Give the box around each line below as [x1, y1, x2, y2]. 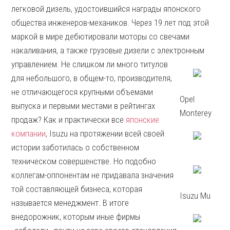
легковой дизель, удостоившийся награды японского [11, 4, 201, 14]
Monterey [180, 108, 212, 118]
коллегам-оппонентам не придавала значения [11, 170, 174, 180]
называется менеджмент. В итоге [11, 198, 129, 208]
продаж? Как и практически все [11, 114, 126, 125]
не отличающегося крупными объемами [11, 87, 154, 97]
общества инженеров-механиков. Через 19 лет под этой [11, 17, 209, 28]
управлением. [11, 59, 62, 69]
